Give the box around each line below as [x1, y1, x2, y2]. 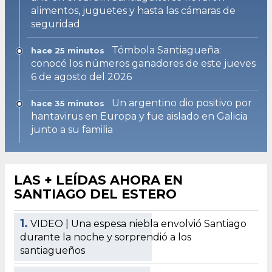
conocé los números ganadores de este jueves [31, 57, 256, 69]
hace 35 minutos [31, 98, 104, 108]
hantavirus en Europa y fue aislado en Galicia [31, 110, 248, 122]
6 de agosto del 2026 [31, 70, 132, 83]
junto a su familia [31, 123, 113, 135]
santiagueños [20, 244, 85, 256]
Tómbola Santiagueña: [112, 44, 221, 56]
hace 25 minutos [31, 45, 104, 55]
